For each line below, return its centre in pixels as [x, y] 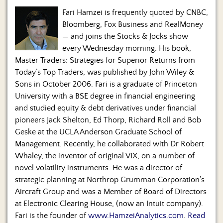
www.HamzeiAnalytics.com [136, 216]
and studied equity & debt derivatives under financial [106, 108]
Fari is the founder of [52, 216]
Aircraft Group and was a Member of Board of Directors [111, 192]
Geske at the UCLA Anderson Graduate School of [98, 132]
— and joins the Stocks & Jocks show [125, 37]
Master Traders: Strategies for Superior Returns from [105, 60]
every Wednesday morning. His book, [126, 49]
